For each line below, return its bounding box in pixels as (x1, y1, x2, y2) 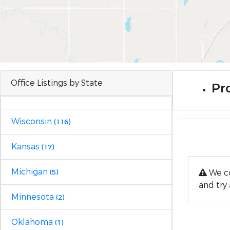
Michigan (11, 166, 50, 177)
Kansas (11, 141, 42, 152)
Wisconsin (11, 116, 54, 127)
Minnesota (11, 191, 56, 202)
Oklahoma (11, 217, 55, 227)
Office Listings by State (11, 78, 103, 88)
